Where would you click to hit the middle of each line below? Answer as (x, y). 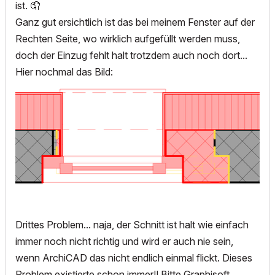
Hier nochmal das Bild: (65, 72)
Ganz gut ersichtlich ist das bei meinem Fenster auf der (135, 22)
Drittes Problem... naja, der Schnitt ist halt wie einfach (132, 224)
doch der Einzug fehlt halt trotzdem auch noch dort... (131, 56)
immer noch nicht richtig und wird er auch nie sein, (124, 241)
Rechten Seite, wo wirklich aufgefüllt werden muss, (128, 39)
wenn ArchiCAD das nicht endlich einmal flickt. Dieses (134, 258)
